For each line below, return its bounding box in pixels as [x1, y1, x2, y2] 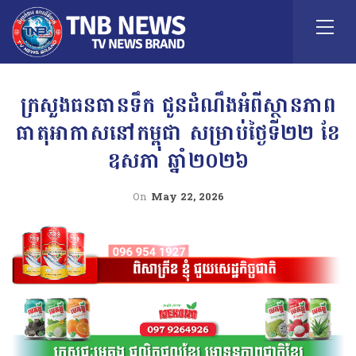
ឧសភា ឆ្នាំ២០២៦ [107, 141, 249, 180]
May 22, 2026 [150, 188, 224, 207]
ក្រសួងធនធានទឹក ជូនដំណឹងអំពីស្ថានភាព [20, 86, 336, 125]
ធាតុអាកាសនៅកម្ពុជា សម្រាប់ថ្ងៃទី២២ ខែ [16, 114, 340, 153]
